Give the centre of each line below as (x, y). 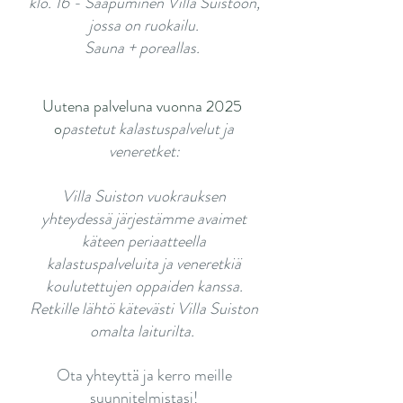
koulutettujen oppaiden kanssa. (144, 286)
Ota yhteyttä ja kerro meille (144, 375)
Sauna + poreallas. (144, 48)
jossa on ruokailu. (144, 25)
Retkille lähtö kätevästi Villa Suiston (144, 309)
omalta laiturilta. (144, 331)
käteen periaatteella (144, 241)
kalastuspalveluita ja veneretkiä (144, 264)
